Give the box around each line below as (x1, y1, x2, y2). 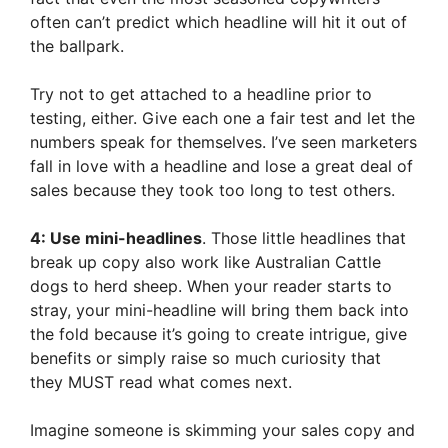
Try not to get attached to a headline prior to (30, 84, 372, 105)
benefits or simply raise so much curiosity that (30, 348, 381, 369)
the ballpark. (30, 36, 124, 57)
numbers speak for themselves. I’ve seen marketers (30, 132, 417, 153)
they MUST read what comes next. (30, 372, 292, 393)
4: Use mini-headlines (30, 228, 202, 249)
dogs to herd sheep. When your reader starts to (30, 276, 392, 297)
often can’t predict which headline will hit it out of (30, 12, 407, 33)
